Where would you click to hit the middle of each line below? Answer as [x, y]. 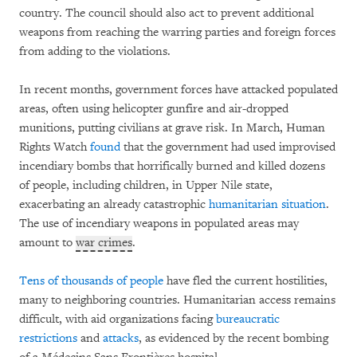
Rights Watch [55, 147]
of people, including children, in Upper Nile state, [146, 186]
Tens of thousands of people [91, 281]
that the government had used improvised [228, 147]
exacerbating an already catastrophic [114, 205]
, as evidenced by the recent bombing [233, 339]
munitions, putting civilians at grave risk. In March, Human [172, 128]
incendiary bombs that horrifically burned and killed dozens [172, 167]
